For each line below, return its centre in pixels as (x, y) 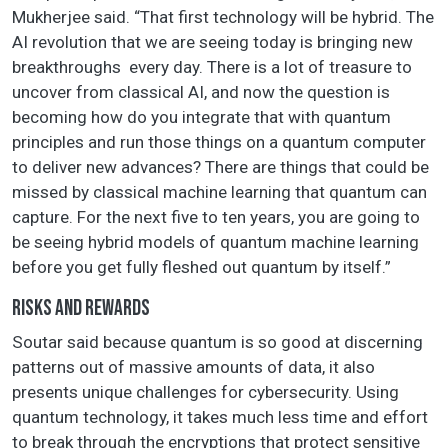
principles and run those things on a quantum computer (219, 142)
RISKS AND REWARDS (81, 309)
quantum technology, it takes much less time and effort (220, 417)
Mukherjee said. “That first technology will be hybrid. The (223, 17)
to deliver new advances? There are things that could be (220, 167)
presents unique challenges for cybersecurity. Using (205, 392)
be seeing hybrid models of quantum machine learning (215, 242)
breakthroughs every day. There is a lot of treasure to (212, 67)
